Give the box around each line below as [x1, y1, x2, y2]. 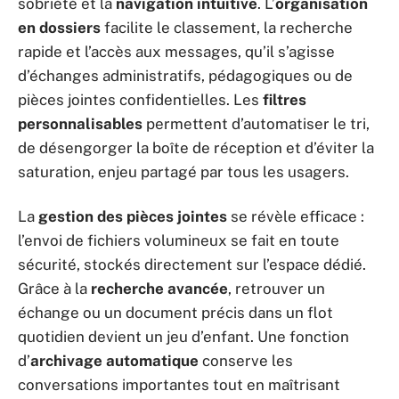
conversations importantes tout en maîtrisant [18, 375, 340, 394]
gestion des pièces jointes [38, 207, 227, 225]
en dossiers [18, 19, 101, 37]
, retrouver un [228, 279, 325, 297]
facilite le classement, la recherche [101, 19, 353, 37]
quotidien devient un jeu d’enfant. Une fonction [18, 327, 349, 346]
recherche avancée [91, 279, 228, 297]
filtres [263, 91, 306, 109]
